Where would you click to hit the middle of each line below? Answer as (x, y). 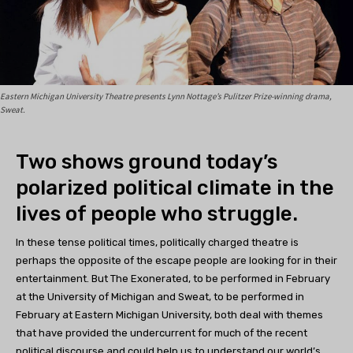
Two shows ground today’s (147, 162)
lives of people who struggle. (157, 214)
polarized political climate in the (175, 188)
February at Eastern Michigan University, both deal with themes (169, 315)
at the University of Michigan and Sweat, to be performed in (160, 297)
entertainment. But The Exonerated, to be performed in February (173, 279)
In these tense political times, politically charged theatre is (157, 243)
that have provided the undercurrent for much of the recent (162, 333)
